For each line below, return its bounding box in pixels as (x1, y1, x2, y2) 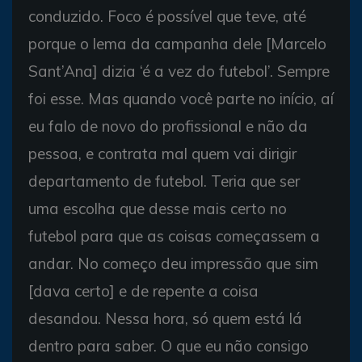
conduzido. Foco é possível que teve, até (28, 6, 306, 26)
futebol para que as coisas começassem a (28, 226, 320, 246)
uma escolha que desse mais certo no (28, 199, 287, 218)
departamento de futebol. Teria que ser (28, 171, 300, 191)
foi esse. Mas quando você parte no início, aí (28, 89, 334, 108)
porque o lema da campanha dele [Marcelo (28, 34, 326, 53)
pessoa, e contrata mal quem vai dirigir (28, 144, 297, 163)
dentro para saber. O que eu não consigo (28, 336, 309, 356)
